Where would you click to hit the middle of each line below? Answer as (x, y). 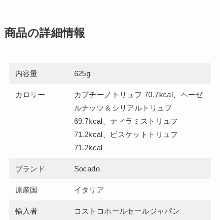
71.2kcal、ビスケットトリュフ (126, 135)
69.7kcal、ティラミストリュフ (126, 121)
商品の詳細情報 (45, 33)
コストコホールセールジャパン (127, 211)
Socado (87, 169)
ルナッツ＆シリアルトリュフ (123, 108)
